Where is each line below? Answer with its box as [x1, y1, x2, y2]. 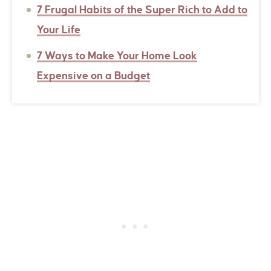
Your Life [37, 24, 81, 36]
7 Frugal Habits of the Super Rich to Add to [37, 4, 248, 16]
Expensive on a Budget [37, 70, 151, 82]
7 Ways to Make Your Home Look [37, 50, 198, 62]
